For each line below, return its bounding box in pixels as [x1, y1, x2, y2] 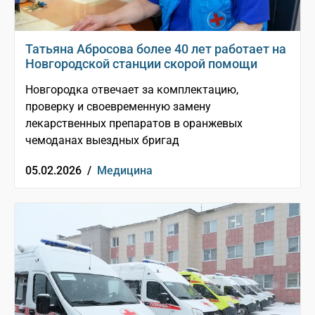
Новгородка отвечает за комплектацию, [25, 83, 238, 97]
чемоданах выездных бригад [25, 134, 179, 148]
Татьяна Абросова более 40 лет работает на [25, 41, 286, 57]
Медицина [97, 164, 153, 178]
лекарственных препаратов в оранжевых [25, 117, 243, 131]
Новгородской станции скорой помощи [25, 56, 257, 72]
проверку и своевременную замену [25, 100, 211, 114]
